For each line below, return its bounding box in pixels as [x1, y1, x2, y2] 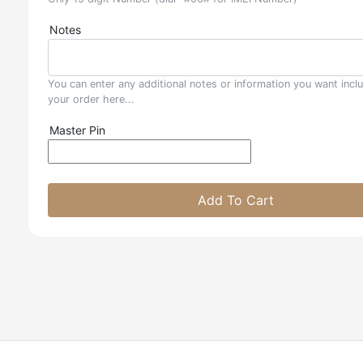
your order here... [48, 93, 135, 105]
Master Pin [49, 123, 105, 137]
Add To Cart [197, 192, 274, 208]
